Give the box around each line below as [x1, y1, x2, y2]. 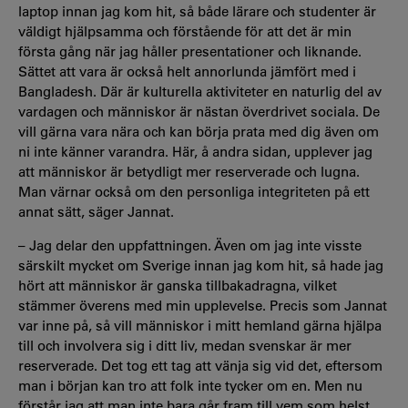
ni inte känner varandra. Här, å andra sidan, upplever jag [18, 143, 372, 160]
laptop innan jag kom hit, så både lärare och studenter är [18, 3, 376, 20]
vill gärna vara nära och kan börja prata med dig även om [18, 123, 379, 140]
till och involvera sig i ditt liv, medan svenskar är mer [18, 337, 352, 354]
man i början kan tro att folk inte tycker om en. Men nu [18, 377, 362, 394]
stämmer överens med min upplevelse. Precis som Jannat [18, 297, 387, 314]
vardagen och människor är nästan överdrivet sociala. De [18, 103, 380, 120]
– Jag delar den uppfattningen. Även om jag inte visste [18, 237, 362, 254]
